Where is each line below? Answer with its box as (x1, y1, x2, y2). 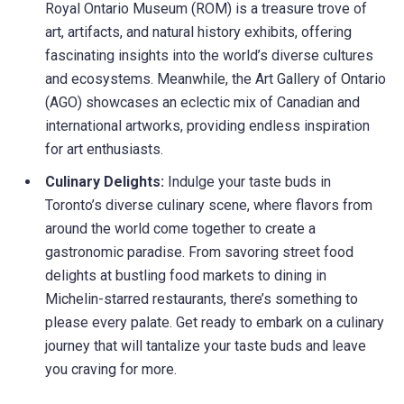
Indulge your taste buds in (168, 173, 331, 191)
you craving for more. (45, 361, 177, 379)
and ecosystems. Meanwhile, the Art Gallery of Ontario (45, 70, 386, 88)
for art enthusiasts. (45, 141, 163, 159)
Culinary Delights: (45, 173, 168, 191)
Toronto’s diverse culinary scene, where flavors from (45, 197, 372, 215)
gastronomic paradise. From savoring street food (45, 243, 353, 262)
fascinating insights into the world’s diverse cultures (45, 47, 373, 65)
